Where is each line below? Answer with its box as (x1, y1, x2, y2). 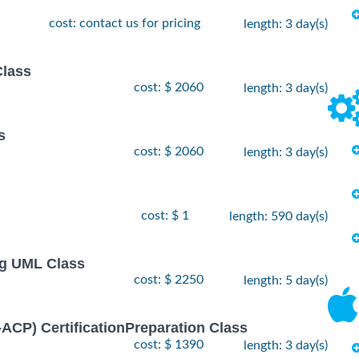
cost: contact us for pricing (49, 16, 204, 30)
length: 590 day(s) (229, 210, 328, 224)
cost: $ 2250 (134, 273, 204, 287)
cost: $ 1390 (134, 337, 204, 351)
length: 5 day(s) (244, 274, 328, 288)
